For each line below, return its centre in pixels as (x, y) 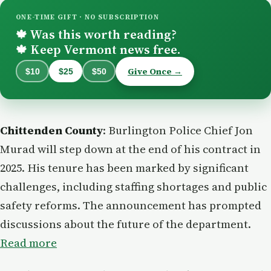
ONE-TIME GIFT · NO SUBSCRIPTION (87, 17)
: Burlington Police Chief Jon (178, 130)
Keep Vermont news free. (104, 49)
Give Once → (155, 71)
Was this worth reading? (102, 34)
